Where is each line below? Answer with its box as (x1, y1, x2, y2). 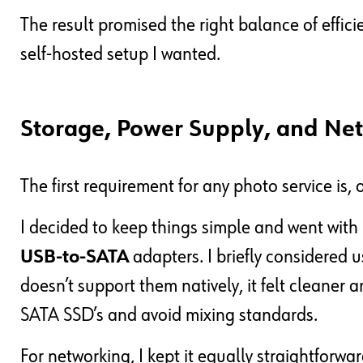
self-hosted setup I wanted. (20, 45, 220, 65)
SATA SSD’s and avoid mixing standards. (20, 305, 318, 326)
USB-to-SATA (20, 247, 129, 267)
